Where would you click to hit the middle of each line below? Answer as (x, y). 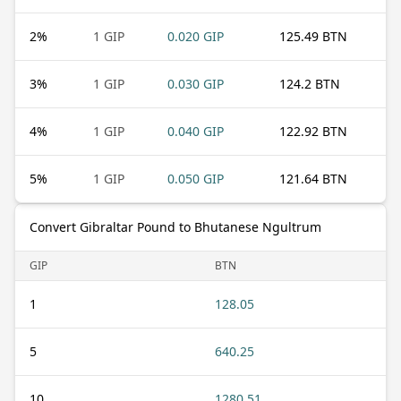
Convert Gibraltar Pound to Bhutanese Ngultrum (175, 226)
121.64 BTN (313, 178)
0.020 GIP (196, 36)
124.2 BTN (310, 83)
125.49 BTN (313, 36)
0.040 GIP (196, 131)
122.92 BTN (313, 131)
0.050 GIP (196, 178)
